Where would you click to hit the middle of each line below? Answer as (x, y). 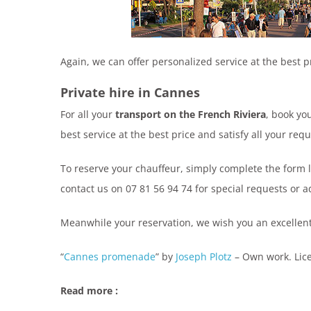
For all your (88, 114)
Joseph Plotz (204, 256)
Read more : (89, 290)
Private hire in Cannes (130, 92)
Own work (266, 256)
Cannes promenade (110, 256)
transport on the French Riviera (191, 114)
